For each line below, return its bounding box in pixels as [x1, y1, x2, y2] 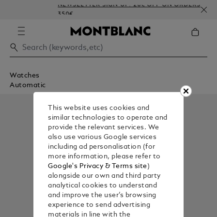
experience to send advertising [48, 201, 151, 208]
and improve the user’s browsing [48, 192, 156, 199]
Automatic [10, 81, 46, 89]
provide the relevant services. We [48, 124, 159, 131]
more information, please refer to [48, 153, 161, 160]
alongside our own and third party [48, 172, 161, 179]
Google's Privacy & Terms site [48, 163, 147, 170]
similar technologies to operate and [48, 114, 168, 121]
